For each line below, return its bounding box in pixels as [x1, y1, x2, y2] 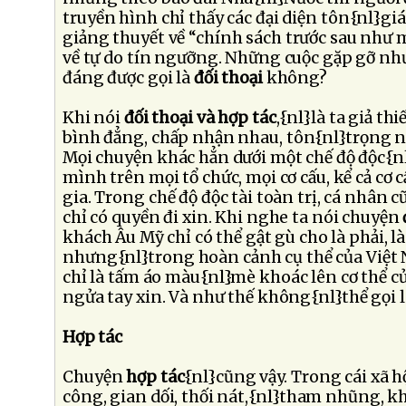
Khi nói [63, 108, 124, 128]
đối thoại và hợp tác [123, 108, 276, 128]
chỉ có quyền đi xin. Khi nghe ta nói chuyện [63, 208, 403, 227]
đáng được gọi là [63, 68, 194, 88]
